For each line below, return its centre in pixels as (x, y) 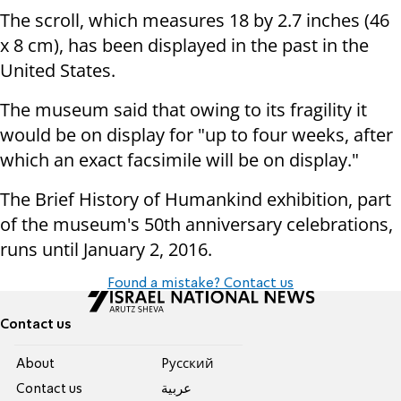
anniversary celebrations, (289, 225)
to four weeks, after (312, 135)
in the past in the (300, 46)
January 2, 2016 (145, 250)
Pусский (187, 365)
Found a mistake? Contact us (200, 284)
